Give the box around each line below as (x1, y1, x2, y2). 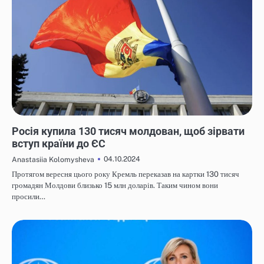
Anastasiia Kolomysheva (12, 154, 94, 164)
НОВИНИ (16, 117, 42, 124)
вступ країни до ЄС (12, 137, 105, 150)
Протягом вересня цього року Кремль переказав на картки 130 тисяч (12, 169, 239, 179)
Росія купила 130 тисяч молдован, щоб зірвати (12, 124, 245, 137)
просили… (12, 192, 45, 201)
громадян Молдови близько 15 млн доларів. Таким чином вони (12, 180, 218, 190)
